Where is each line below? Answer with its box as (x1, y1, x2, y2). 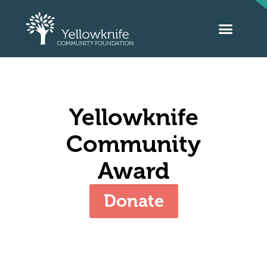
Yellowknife (69, 103, 198, 131)
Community (66, 129, 201, 158)
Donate (103, 190, 164, 212)
